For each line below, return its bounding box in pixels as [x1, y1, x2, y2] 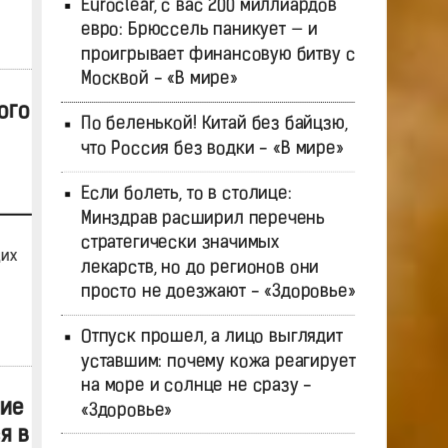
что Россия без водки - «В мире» [80, 140, 343, 159]
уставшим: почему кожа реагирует [80, 352, 355, 372]
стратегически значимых [80, 234, 280, 253]
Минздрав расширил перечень [80, 209, 325, 229]
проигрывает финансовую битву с [80, 46, 355, 65]
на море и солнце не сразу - [80, 377, 312, 396]
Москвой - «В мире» [80, 70, 238, 90]
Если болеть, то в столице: [80, 185, 291, 204]
